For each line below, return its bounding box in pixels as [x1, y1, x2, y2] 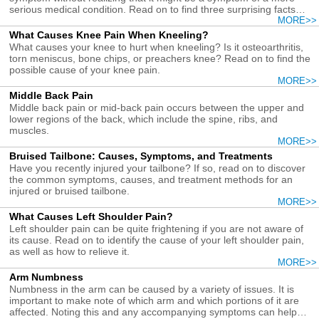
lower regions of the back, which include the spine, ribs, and [9, 113, 278, 125]
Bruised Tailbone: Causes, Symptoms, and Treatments [9, 150, 273, 162]
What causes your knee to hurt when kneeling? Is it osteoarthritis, [9, 41, 304, 53]
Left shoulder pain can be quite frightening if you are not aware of [9, 222, 304, 234]
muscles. [9, 124, 50, 136]
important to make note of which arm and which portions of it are [9, 294, 300, 306]
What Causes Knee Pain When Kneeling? [9, 28, 209, 41]
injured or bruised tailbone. [9, 184, 130, 197]
